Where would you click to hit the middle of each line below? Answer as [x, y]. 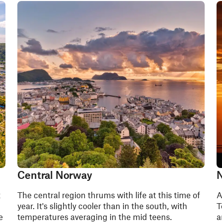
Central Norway [55, 175]
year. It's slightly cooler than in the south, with [103, 206]
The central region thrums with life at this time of [109, 195]
